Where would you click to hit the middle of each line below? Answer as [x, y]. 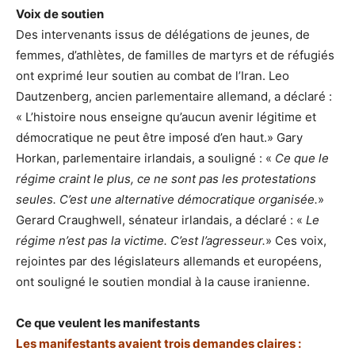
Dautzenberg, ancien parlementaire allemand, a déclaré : [174, 96]
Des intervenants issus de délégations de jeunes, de [163, 34]
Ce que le [302, 158]
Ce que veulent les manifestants [108, 323]
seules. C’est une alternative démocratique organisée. [167, 199]
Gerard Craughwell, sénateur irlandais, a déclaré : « [161, 219]
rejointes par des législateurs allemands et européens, [169, 261]
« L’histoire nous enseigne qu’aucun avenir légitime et [166, 116]
